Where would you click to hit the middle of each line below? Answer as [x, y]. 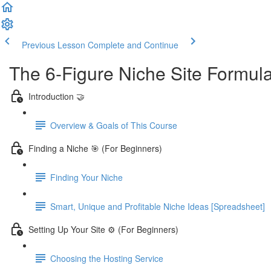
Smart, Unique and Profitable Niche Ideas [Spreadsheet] [158, 206]
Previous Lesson [54, 45]
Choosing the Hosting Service [107, 258]
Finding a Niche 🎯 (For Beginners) [95, 148]
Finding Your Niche [87, 177]
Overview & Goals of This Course [114, 125]
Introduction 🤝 [57, 96]
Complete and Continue [133, 45]
